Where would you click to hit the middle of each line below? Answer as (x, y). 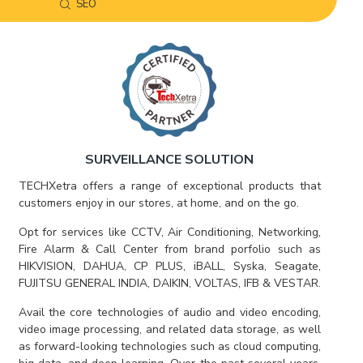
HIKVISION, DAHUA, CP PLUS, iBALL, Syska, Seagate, (169, 266)
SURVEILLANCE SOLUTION (170, 160)
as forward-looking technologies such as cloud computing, (169, 346)
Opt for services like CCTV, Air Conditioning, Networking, (169, 232)
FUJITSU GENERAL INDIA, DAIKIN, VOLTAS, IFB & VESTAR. (169, 283)
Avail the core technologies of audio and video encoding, (169, 312)
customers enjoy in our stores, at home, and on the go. (158, 203)
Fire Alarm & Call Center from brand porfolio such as (169, 249)
